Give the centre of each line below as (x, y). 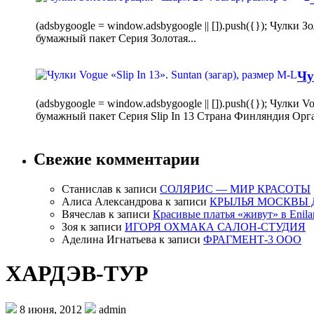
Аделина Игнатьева (109, 239)
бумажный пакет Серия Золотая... (117, 38)
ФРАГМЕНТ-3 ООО (252, 239)
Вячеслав (84, 214)
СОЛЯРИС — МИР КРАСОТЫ (235, 189)
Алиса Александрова (112, 201)
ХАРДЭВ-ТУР (77, 274)
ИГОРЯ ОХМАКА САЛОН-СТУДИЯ (215, 226)
